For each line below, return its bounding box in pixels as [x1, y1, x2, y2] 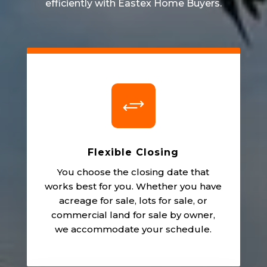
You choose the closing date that [57, 166, 210, 178]
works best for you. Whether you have [45, 180, 222, 192]
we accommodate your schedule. [55, 223, 212, 235]
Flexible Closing [88, 146, 179, 158]
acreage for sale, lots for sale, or [59, 194, 208, 206]
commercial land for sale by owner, [51, 209, 216, 221]
